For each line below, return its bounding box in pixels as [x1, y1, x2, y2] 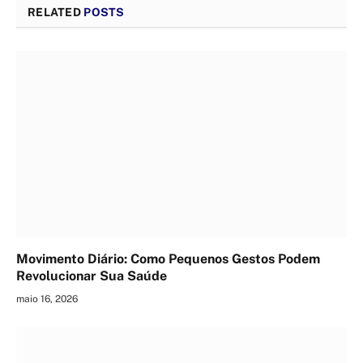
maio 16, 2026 [16, 293, 78, 305]
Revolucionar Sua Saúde [16, 267, 167, 284]
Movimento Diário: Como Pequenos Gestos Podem [16, 250, 320, 267]
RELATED [28, 6, 84, 19]
